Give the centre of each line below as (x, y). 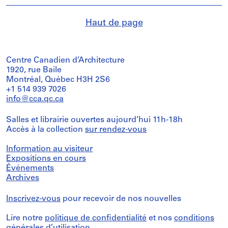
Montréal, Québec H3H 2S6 (58, 80)
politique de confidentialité (96, 218)
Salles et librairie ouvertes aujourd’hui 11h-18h (94, 120)
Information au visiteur (49, 149)
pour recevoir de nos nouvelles (121, 199)
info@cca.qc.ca (35, 99)
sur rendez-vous (116, 130)
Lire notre (25, 218)
